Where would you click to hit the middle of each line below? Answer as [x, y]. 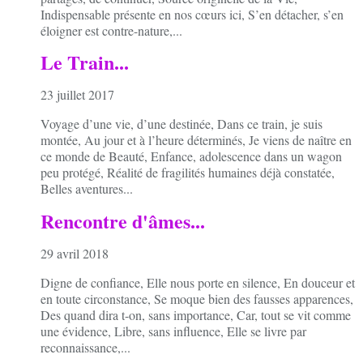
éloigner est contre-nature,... [111, 30]
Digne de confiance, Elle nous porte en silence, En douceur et [198, 283]
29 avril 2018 [75, 254]
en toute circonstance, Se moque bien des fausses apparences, [197, 299]
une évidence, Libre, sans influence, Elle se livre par [173, 331]
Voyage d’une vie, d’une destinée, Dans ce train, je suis [181, 124]
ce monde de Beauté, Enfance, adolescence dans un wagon [191, 156]
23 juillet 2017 [77, 95]
